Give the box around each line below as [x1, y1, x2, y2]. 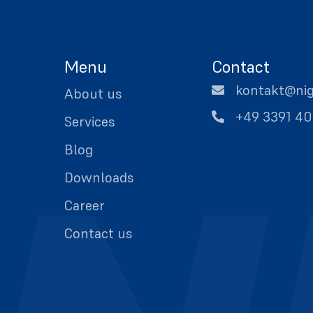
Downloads [64, 168, 134, 187]
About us [64, 85, 122, 103]
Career [64, 196, 105, 214]
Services [64, 112, 115, 131]
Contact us [64, 224, 133, 242]
